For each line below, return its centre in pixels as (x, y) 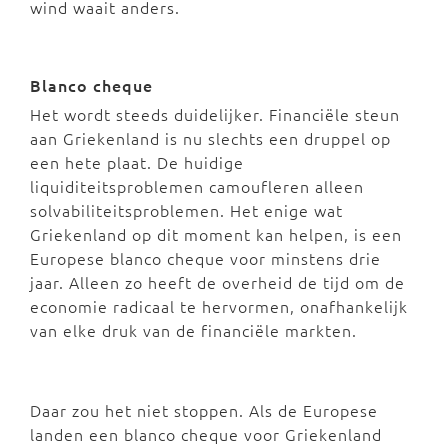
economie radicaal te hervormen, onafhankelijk (219, 306)
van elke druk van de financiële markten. (193, 330)
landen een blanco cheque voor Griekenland (206, 434)
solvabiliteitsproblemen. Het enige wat (186, 210)
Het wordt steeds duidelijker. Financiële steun (215, 114)
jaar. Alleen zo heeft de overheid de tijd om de (217, 282)
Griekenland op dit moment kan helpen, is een (216, 234)
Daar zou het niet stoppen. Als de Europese (204, 410)
